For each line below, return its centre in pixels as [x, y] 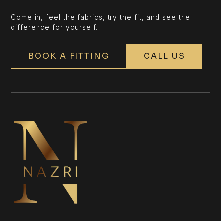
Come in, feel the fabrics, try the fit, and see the [101, 17]
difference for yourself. [55, 27]
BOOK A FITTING [69, 56]
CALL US [165, 56]
